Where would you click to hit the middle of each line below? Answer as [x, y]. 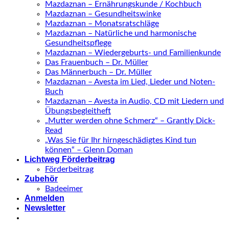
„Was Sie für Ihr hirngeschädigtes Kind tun [121, 140]
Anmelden [44, 198]
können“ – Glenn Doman [89, 150]
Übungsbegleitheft [78, 111]
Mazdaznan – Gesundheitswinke [103, 14]
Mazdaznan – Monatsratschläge [102, 24]
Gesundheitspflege [78, 43]
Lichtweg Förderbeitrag [70, 159]
